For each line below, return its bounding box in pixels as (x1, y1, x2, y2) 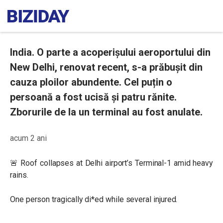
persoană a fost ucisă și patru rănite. (10, 91, 177, 103)
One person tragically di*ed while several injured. (10, 195, 178, 204)
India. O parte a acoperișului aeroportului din (10, 46, 211, 58)
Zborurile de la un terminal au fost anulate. (10, 106, 203, 118)
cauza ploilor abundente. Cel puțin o (10, 76, 172, 88)
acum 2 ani (10, 133, 47, 143)
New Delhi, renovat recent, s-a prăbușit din (10, 61, 203, 73)
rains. (10, 170, 28, 180)
